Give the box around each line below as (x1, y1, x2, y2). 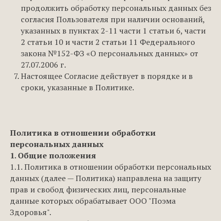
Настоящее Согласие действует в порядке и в (21, 71, 193, 81)
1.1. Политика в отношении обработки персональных (10, 161, 211, 172)
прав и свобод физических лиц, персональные (10, 184, 186, 195)
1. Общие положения (10, 150, 96, 161)
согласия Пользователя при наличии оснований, (21, 14, 205, 25)
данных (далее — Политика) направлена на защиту (10, 173, 201, 184)
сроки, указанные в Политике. (21, 82, 134, 93)
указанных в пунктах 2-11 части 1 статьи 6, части (21, 25, 206, 36)
